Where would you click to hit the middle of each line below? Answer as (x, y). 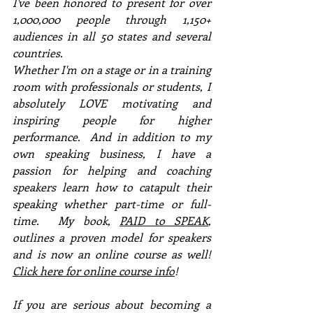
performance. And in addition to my (112, 136)
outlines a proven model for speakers (112, 237)
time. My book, (66, 220)
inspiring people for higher (112, 119)
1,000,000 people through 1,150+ (112, 19)
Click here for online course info (94, 270)
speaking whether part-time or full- (112, 203)
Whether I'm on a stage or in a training (112, 69)
